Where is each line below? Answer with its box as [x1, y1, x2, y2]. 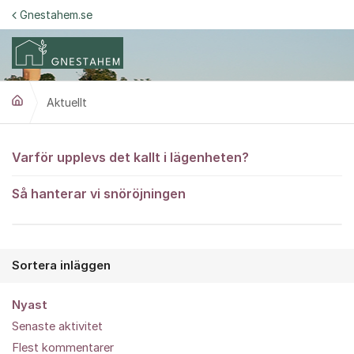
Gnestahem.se [20, 8, 92, 21]
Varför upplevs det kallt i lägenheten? [12, 149, 249, 165]
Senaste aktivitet [12, 319, 103, 333]
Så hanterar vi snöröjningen [12, 186, 186, 201]
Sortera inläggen [12, 258, 111, 273]
